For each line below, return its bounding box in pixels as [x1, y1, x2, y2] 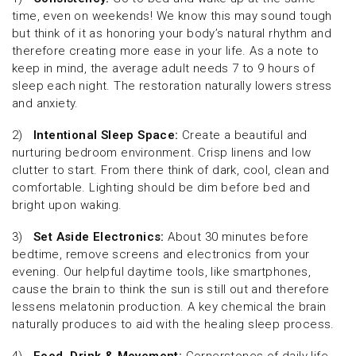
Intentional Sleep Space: [33, 128, 179, 143]
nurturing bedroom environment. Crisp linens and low [12, 145, 311, 161]
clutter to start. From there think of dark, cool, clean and [12, 163, 330, 178]
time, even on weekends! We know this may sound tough [12, 9, 332, 24]
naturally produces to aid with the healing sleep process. [12, 317, 335, 332]
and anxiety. [12, 96, 79, 111]
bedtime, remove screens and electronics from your [12, 247, 310, 262]
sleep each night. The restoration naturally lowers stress [12, 79, 332, 94]
